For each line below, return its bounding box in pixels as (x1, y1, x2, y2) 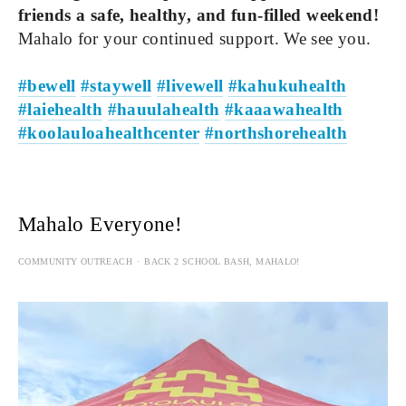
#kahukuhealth (227, 75, 347, 95)
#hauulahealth (107, 99, 220, 119)
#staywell (81, 75, 152, 95)
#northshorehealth (204, 122, 348, 142)
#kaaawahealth (224, 99, 343, 119)
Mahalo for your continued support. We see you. (18, 28, 372, 48)
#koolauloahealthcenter (18, 122, 200, 142)
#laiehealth (18, 99, 103, 119)
